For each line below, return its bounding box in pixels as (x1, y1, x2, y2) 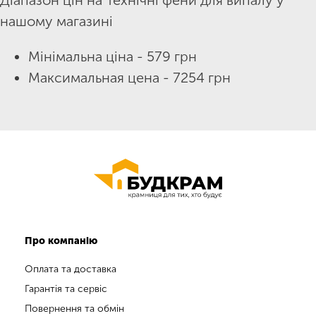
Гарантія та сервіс (25, 282, 107, 295)
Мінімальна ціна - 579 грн (28, 47, 197, 65)
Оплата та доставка (25, 262, 116, 275)
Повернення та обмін (25, 302, 124, 315)
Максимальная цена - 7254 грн (28, 68, 231, 86)
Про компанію (25, 234, 97, 247)
